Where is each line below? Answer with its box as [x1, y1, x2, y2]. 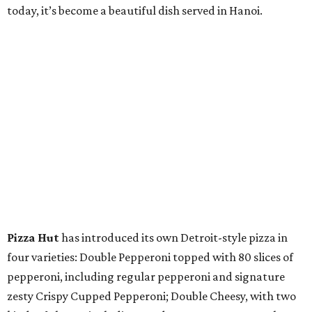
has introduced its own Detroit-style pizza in [59, 231, 288, 244]
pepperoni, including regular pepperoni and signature [7, 270, 285, 283]
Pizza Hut [7, 231, 59, 244]
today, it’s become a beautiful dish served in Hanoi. [7, 3, 263, 17]
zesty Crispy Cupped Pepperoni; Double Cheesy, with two [7, 289, 296, 303]
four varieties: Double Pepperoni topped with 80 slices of [7, 250, 293, 264]
